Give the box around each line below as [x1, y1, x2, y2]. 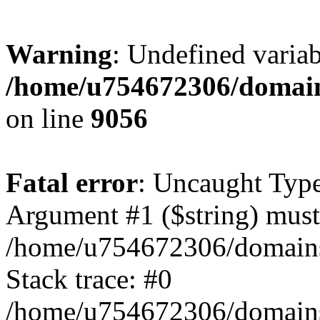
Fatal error [6, 167, 138, 198]
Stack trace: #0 [6, 264, 172, 294]
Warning [6, 39, 112, 69]
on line [6, 103, 91, 134]
